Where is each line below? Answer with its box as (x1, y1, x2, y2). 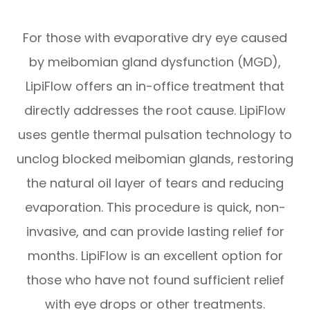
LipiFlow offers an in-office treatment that (26, 77, 284, 95)
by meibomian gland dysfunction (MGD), (29, 53, 281, 71)
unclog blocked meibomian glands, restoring (17, 150, 293, 168)
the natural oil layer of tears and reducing (26, 174, 284, 192)
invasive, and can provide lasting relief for (26, 223, 284, 241)
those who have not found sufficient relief (26, 271, 284, 289)
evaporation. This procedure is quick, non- (24, 199, 286, 217)
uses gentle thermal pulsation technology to (18, 126, 292, 144)
